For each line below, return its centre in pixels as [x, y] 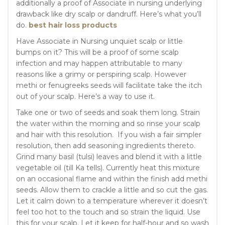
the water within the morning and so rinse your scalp [108, 123]
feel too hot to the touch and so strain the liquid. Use [108, 212]
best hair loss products [72, 25]
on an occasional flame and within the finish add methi [112, 179]
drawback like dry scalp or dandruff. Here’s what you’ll [109, 14]
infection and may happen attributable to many [99, 63]
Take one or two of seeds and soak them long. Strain [108, 112]
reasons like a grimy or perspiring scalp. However [101, 74]
